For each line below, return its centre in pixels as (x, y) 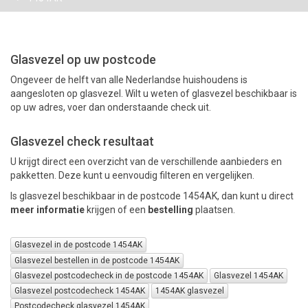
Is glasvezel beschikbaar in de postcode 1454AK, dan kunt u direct (152, 196)
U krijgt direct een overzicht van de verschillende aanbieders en (146, 162)
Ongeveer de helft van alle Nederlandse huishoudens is (129, 80)
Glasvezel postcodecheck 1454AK (80, 291)
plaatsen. (214, 210)
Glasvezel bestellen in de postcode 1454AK (97, 260)
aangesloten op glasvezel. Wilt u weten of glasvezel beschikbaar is (154, 93)
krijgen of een (116, 210)
